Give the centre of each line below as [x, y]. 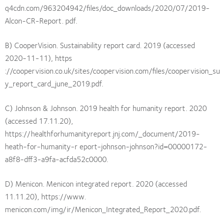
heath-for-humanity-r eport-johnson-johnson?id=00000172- [106, 146]
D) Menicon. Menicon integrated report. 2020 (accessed [96, 183]
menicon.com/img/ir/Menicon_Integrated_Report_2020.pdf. [103, 209]
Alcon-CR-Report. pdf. [41, 20]
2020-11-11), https [39, 57]
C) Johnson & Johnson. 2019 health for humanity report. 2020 [106, 108]
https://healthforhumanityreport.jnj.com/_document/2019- [102, 133]
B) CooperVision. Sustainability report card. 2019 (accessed [100, 45]
